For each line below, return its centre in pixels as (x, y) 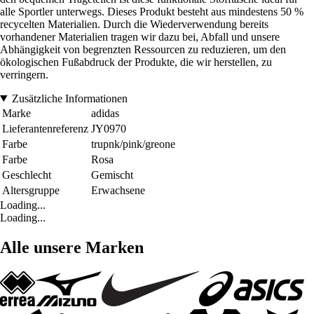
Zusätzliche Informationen (69, 98)
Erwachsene (118, 190)
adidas (105, 113)
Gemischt (112, 175)
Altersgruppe (31, 190)
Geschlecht (27, 175)
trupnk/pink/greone (133, 144)
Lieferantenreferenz (45, 128)
